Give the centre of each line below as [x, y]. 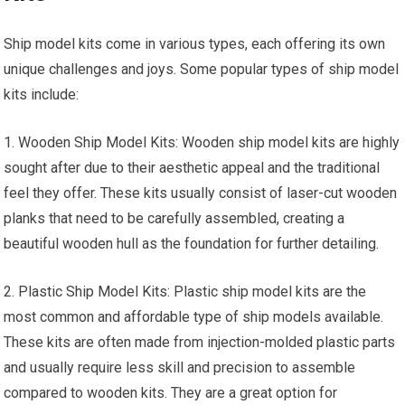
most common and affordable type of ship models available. [194, 317]
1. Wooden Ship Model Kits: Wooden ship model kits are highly [202, 142]
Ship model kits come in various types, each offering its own [195, 44]
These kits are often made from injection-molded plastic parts [200, 342]
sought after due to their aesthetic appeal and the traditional [192, 168]
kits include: [42, 94]
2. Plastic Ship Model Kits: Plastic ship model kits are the [185, 292]
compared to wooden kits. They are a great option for [171, 393]
